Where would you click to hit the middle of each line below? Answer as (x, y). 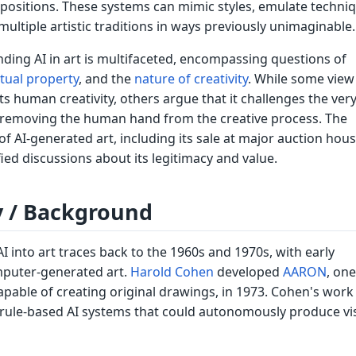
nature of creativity (191, 79)
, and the (106, 79)
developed (248, 271)
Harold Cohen (172, 271)
